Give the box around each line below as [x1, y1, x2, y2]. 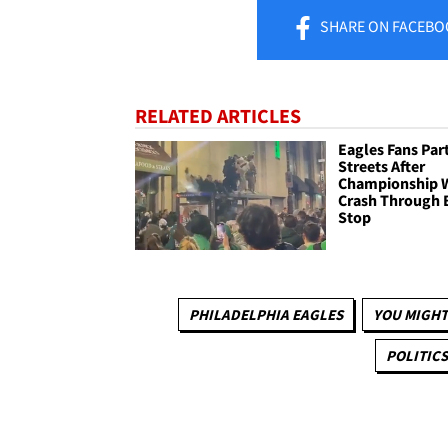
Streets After [338, 155, 426, 176]
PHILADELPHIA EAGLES [189, 305, 343, 325]
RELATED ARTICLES [135, 102, 301, 128]
